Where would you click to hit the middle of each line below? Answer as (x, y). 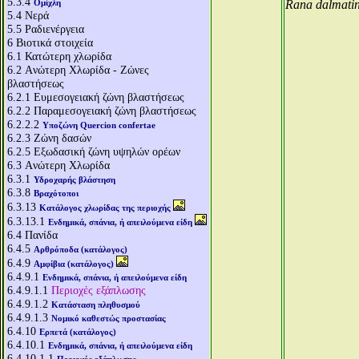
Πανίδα (41, 235)
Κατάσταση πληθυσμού (96, 305)
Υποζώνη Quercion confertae (99, 125)
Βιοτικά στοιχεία (54, 42)
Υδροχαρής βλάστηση (75, 179)
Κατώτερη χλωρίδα (68, 56)
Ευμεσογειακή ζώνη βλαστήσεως (109, 97)
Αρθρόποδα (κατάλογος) (81, 249)
